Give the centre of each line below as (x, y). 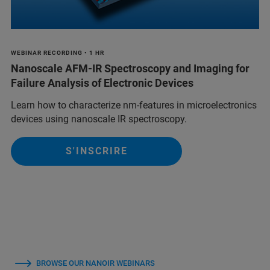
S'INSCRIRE (96, 151)
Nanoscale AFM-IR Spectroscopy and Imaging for (130, 69)
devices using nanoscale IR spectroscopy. (99, 119)
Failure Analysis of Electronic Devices (102, 83)
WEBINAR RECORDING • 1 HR (58, 53)
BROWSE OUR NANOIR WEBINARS (96, 263)
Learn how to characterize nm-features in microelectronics (134, 105)
